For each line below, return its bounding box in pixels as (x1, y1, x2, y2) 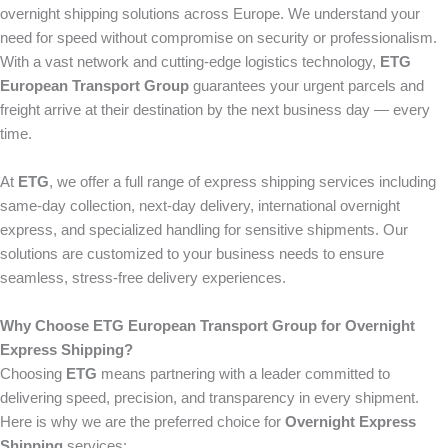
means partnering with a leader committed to (97, 366, 390, 382)
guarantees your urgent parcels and (189, 78, 424, 94)
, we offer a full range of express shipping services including (49, 174, 436, 190)
